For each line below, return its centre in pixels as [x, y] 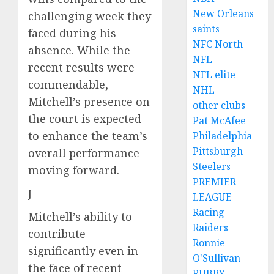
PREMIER [215, 182]
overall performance [84, 153]
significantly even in [83, 250]
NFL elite [214, 75]
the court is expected [85, 118]
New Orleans [224, 13]
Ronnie [209, 243]
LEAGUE [213, 197]
